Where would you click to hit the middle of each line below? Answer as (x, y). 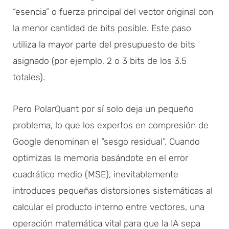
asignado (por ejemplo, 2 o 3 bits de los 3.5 (100, 61)
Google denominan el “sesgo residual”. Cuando (106, 141)
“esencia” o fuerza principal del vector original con (113, 12)
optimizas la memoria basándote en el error (100, 158)
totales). (29, 77)
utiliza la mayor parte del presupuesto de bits (104, 44)
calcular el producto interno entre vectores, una (109, 207)
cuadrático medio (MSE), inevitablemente (96, 174)
